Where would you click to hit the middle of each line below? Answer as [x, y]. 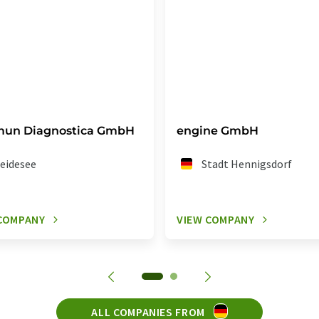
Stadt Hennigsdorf [247, 164]
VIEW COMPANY [216, 220]
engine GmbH [218, 131]
